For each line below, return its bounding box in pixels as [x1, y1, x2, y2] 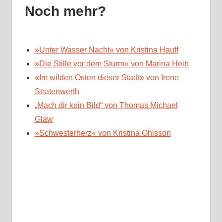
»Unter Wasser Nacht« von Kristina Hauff [34, 46, 178, 55]
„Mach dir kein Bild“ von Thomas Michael [34, 101, 178, 110]
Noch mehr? [24, 3, 106, 19]
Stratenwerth [34, 87, 79, 96]
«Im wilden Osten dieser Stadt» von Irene [34, 73, 179, 82]
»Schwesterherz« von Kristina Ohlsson [34, 129, 171, 138]
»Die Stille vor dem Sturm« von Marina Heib [34, 59, 189, 68]
